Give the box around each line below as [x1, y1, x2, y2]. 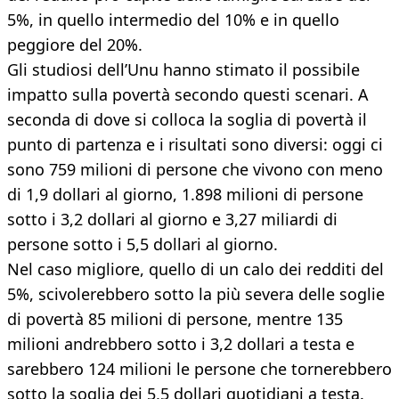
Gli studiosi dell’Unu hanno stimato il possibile [7, 59, 360, 81]
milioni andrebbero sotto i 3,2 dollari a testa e [7, 333, 354, 355]
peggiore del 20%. [7, 34, 142, 56]
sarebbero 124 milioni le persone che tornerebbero [7, 358, 392, 380]
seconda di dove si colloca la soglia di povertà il [7, 109, 367, 131]
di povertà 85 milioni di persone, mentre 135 [7, 308, 343, 330]
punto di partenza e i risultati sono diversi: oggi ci [7, 134, 383, 156]
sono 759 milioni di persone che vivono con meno [7, 159, 383, 181]
